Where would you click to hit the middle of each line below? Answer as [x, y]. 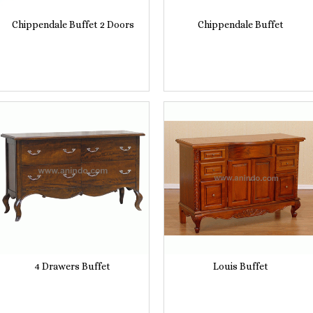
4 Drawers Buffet [73, 266]
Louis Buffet [240, 266]
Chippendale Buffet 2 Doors [73, 24]
